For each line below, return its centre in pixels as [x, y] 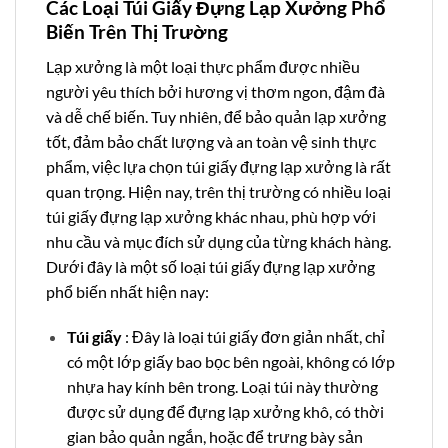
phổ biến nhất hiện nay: [127, 291]
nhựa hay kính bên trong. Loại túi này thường [222, 387]
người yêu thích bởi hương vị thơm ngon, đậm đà [215, 91]
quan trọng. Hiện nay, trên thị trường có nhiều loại [218, 191]
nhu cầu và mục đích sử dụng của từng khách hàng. [218, 241]
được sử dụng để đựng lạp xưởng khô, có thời [225, 412]
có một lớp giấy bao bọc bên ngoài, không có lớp [230, 362]
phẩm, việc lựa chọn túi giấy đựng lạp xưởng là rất [218, 166]
